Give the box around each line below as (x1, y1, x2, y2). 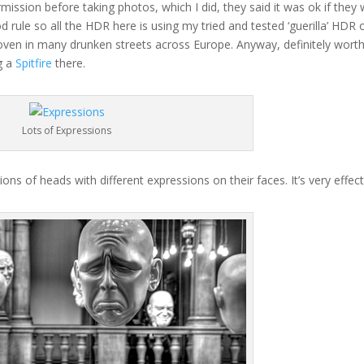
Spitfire (15, 55, 53, 71)
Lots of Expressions (22, 123, 112, 138)
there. (52, 55, 86, 71)
